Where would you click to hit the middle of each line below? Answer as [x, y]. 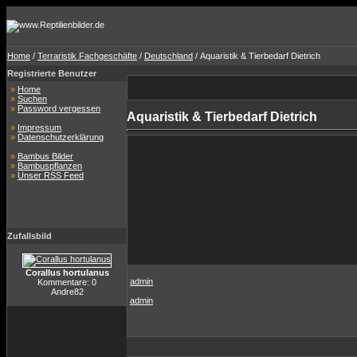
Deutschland [169, 56]
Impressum [39, 127]
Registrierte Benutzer [52, 73]
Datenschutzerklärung [61, 137]
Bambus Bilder [45, 156]
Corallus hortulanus [67, 273]
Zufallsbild [29, 236]
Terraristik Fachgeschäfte [87, 56]
